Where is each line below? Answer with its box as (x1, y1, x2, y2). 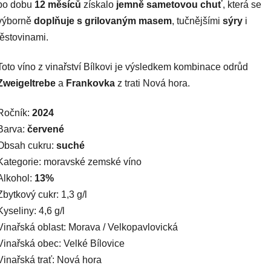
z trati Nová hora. (115, 78, 190, 89)
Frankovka (66, 78, 115, 89)
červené (27, 124, 64, 135)
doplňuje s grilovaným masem (31, 16, 172, 27)
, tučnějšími (172, 16, 223, 27)
